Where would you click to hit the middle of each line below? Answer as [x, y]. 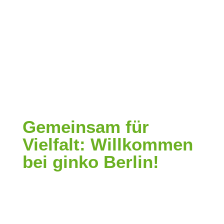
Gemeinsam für [85, 127]
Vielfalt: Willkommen [107, 144]
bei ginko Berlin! [90, 162]
